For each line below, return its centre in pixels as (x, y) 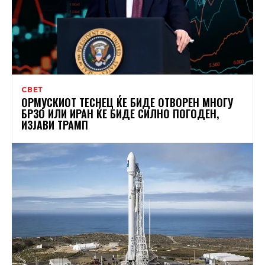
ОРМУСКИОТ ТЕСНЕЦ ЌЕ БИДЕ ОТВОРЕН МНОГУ (127, 102)
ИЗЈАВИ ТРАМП (55, 125)
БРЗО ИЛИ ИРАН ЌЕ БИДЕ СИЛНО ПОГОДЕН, (120, 113)
